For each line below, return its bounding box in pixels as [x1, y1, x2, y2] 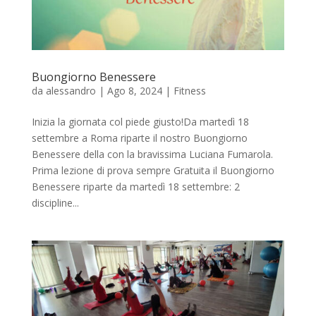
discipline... [31, 195, 79, 209]
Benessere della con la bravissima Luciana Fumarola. [31, 147, 279, 161]
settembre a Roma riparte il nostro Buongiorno [31, 130, 248, 145]
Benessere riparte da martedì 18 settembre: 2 [31, 179, 240, 193]
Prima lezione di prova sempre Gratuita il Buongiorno [31, 163, 274, 177]
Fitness [173, 83, 206, 97]
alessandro [45, 83, 96, 97]
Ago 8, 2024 [107, 83, 162, 97]
